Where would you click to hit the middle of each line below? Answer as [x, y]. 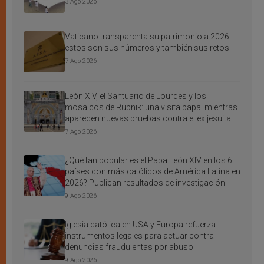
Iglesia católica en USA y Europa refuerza [140, 225]
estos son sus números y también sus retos [147, 48]
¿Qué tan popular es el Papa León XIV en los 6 [148, 161]
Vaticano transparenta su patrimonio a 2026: [148, 37]
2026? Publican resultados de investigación [145, 183]
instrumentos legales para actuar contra [139, 236]
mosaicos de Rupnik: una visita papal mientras [151, 108]
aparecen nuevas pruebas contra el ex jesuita [148, 119]
